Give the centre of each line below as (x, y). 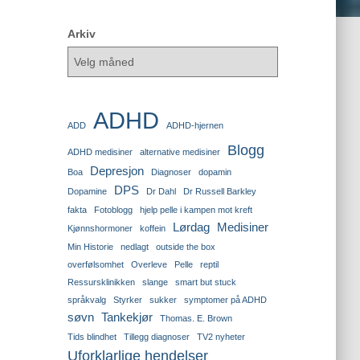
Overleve (149, 264)
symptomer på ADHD (225, 300)
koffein (152, 228)
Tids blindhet (92, 337)
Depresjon (117, 171)
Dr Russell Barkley (219, 191)
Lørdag (191, 227)
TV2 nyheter (221, 337)
